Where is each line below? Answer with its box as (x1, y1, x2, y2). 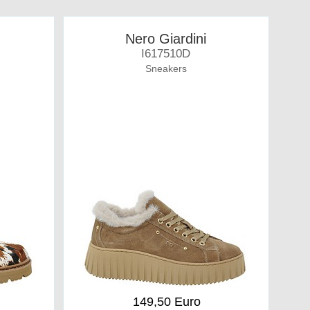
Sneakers (145, 63, 187, 74)
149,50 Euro (132, 295, 201, 309)
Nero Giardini (125, 31, 207, 46)
